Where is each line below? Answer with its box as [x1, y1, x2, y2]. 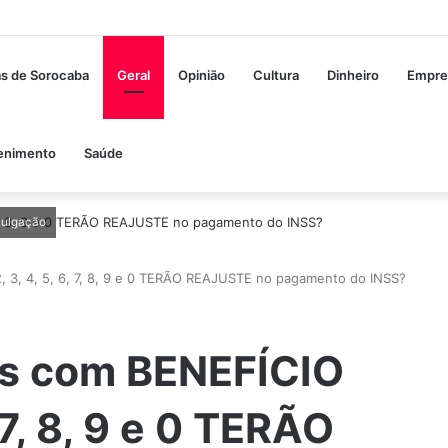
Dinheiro [327, 67, 380, 83]
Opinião [178, 67, 226, 83]
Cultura [253, 67, 300, 83]
